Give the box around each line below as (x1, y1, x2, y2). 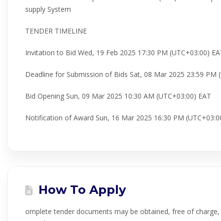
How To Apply (35, 183, 126, 197)
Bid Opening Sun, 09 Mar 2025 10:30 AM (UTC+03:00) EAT (25, 91, 211, 101)
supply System (25, 4, 71, 14)
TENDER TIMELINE (25, 26, 87, 36)
